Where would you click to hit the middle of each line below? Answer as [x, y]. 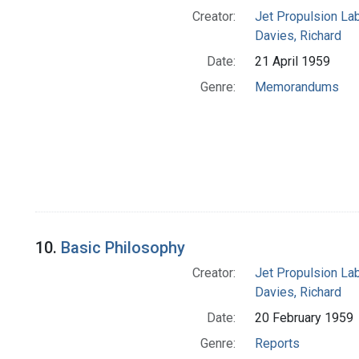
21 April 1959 [292, 62]
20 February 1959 [304, 318]
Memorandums [296, 87]
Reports [277, 344]
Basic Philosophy [123, 248]
